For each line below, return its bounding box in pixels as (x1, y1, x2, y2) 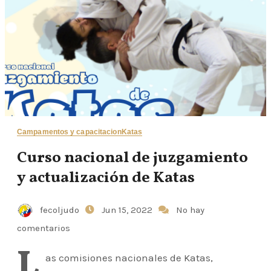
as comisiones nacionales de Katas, (45, 251, 213, 264)
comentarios (17, 222, 70, 233)
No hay (176, 204, 204, 215)
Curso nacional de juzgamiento (17, 146, 248, 169)
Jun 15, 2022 (102, 204, 155, 215)
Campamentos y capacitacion (17, 127, 122, 136)
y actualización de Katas (17, 166, 195, 189)
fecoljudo (38, 204, 82, 215)
